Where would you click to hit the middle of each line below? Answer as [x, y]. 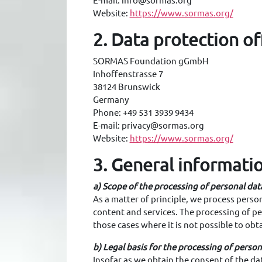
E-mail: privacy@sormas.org [148, 125]
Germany [111, 100]
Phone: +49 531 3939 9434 [143, 113]
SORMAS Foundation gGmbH [151, 61]
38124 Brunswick [126, 87]
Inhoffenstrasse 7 [128, 74]
